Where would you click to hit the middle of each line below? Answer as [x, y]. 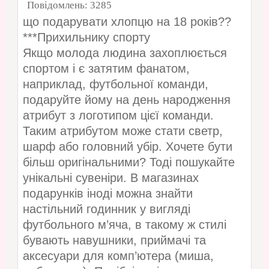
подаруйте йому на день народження [126, 100]
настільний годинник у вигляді [106, 209]
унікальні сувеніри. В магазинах [110, 178]
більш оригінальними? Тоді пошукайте [128, 162]
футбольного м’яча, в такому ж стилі [124, 225]
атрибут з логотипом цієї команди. [118, 116]
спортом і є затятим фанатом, [106, 69]
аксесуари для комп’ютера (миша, [118, 256]
